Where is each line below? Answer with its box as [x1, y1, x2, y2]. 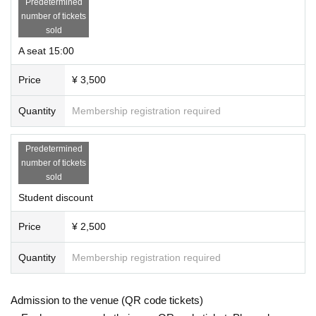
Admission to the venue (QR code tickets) [11, 293, 203, 306]
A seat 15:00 [18, 44, 74, 56]
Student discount [18, 191, 93, 203]
